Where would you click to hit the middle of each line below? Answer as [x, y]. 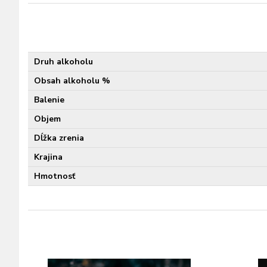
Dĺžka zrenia [59, 138]
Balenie [49, 100]
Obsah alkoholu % [72, 81]
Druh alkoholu [63, 62]
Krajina [48, 157]
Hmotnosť [55, 176]
